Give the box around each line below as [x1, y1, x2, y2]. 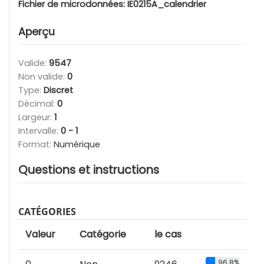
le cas [154, 227, 181, 242]
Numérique [54, 138, 100, 151]
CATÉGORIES [18, 205, 76, 219]
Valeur [25, 227, 55, 242]
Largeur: [18, 111, 54, 124]
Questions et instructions [18, 162, 159, 179]
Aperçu [18, 25, 55, 39]
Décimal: [18, 98, 57, 110]
